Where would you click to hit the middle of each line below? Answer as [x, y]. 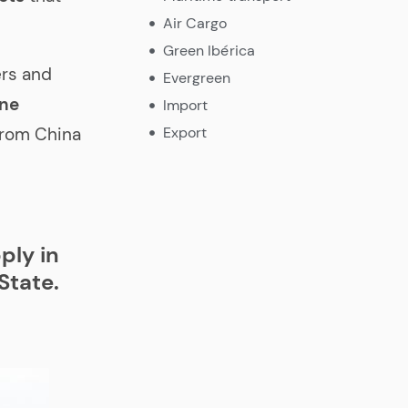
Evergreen [197, 78]
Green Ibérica [209, 51]
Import [185, 105]
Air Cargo [195, 23]
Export [185, 133]
